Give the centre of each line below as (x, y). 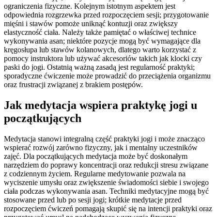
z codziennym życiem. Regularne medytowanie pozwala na (95, 174)
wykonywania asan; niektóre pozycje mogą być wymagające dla (102, 41)
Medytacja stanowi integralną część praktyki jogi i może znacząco (104, 139)
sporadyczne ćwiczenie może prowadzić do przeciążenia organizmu (107, 76)
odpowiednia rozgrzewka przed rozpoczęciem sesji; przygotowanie (106, 15)
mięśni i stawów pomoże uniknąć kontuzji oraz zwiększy (91, 24)
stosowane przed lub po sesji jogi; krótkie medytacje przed (93, 200)
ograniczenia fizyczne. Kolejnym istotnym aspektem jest (90, 6)
